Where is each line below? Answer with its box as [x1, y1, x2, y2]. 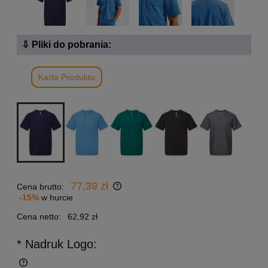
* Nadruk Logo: [17, 237, 97, 251]
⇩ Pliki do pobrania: [22, 39, 111, 50]
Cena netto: [17, 212, 61, 222]
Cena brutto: [17, 182, 64, 192]
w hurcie [41, 193, 73, 203]
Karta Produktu [38, 72, 95, 83]
